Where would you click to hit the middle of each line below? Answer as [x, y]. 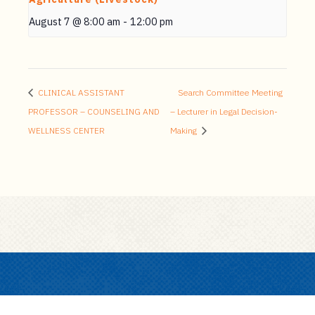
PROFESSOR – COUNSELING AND [94, 112]
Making [185, 131]
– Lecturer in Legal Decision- [224, 112]
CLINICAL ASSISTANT [80, 93]
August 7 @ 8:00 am [75, 22]
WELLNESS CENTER [66, 131]
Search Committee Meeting [231, 93]
